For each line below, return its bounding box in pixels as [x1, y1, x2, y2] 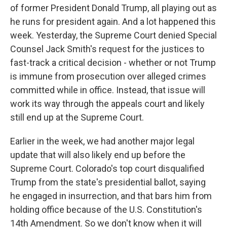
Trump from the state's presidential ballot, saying [10, 177, 206, 187]
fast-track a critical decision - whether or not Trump [10, 57, 216, 68]
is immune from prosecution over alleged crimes [10, 71, 206, 82]
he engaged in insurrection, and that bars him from [10, 191, 212, 201]
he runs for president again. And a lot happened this [10, 16, 216, 27]
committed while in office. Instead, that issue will [10, 85, 205, 95]
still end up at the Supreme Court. [10, 112, 144, 123]
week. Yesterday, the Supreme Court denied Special [10, 30, 217, 41]
